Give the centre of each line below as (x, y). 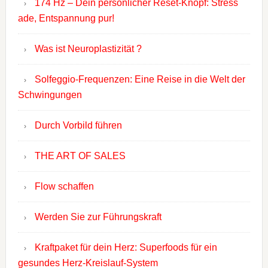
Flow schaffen (64, 187)
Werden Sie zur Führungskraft (98, 217)
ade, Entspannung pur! (66, 19)
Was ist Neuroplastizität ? (88, 49)
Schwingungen (50, 95)
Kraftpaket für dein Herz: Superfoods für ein (126, 248)
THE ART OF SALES (80, 156)
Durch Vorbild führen (78, 126)
